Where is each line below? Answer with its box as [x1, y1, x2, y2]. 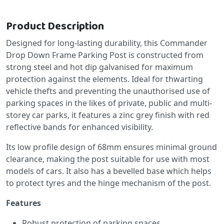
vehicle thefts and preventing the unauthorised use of [6, 85, 210, 96]
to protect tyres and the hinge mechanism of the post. [6, 177, 211, 188]
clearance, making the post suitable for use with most [6, 153, 209, 164]
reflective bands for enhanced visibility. [6, 121, 153, 132]
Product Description [6, 17, 104, 35]
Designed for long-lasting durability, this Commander [6, 37, 207, 48]
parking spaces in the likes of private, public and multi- [6, 97, 212, 108]
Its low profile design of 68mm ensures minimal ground [6, 141, 217, 152]
